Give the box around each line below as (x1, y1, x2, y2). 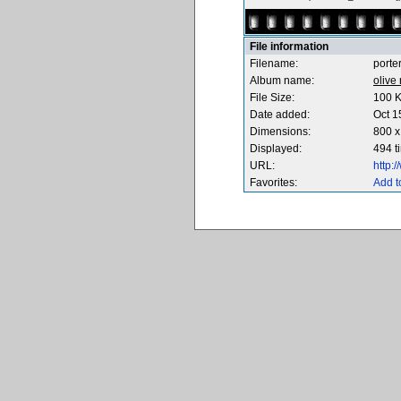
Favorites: (250, 176, 297, 189)
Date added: (250, 108, 310, 121)
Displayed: (250, 142, 302, 155)
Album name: (250, 74, 314, 87)
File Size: (250, 91, 294, 104)
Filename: (250, 57, 298, 70)
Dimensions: (250, 125, 311, 138)
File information (250, 40, 328, 53)
